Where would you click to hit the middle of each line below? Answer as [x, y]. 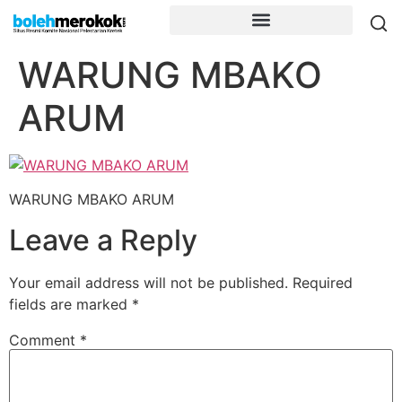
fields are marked [70, 304]
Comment [44, 340]
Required [323, 282]
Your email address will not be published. [149, 282]
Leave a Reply [103, 240]
